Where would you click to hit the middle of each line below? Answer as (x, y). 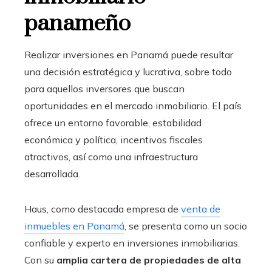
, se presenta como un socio (186, 226)
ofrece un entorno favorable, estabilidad (113, 122)
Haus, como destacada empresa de (103, 209)
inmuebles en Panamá (74, 226)
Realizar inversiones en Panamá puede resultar (129, 54)
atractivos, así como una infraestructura (111, 156)
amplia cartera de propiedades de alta (149, 260)
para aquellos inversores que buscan (104, 88)
